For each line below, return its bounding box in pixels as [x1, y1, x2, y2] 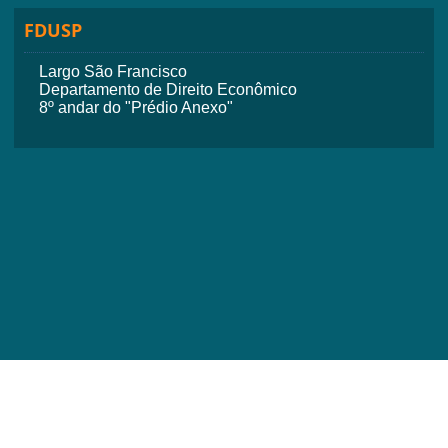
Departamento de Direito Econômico [39, 80, 297, 98]
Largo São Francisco [39, 62, 187, 80]
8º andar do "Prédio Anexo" [39, 98, 233, 116]
